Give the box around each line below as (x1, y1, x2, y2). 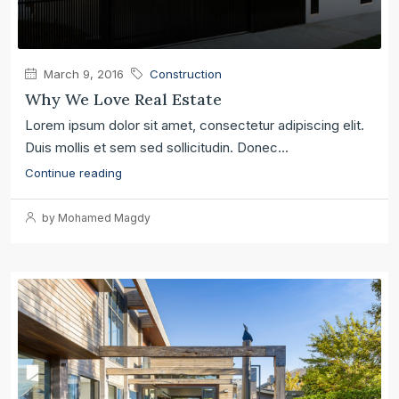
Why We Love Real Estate (25, 88, 222, 110)
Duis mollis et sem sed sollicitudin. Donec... (25, 138, 289, 156)
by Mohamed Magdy (39, 210, 151, 224)
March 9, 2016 (40, 66, 124, 81)
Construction (150, 66, 222, 81)
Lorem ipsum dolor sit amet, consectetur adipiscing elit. (25, 116, 364, 134)
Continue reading (25, 165, 122, 180)
